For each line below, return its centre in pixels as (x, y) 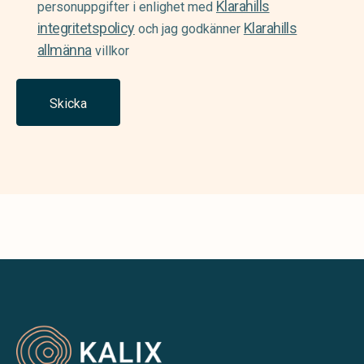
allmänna (65, 50)
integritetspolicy (86, 28)
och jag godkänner (189, 29)
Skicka (68, 103)
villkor (110, 51)
